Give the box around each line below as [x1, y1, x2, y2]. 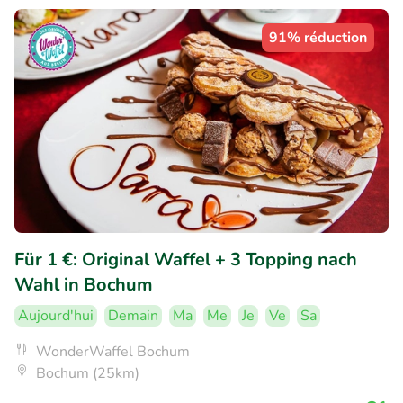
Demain [108, 306, 158, 327]
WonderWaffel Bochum [36, 342, 190, 363]
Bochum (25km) [36, 363, 139, 384]
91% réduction [269, 27, 367, 48]
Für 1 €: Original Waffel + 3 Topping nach [14, 247, 357, 273]
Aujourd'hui [18, 306, 94, 327]
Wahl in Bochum [14, 273, 153, 298]
